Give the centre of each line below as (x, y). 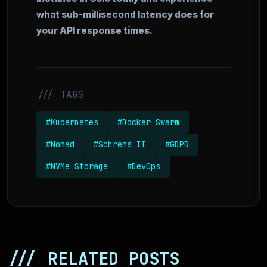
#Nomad (60, 145)
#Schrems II (120, 145)
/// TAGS (60, 95)
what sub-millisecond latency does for (125, 15)
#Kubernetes (72, 122)
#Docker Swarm (148, 122)
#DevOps (144, 167)
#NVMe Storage (77, 167)
